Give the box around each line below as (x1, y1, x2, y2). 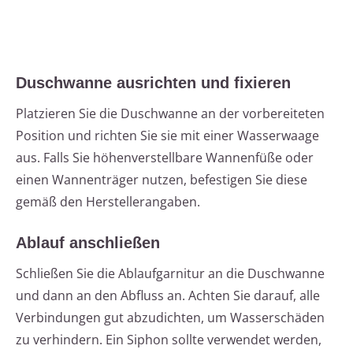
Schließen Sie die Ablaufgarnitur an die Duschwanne (16, 265, 325, 283)
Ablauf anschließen (16, 234, 160, 252)
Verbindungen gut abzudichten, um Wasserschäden (16, 309, 325, 327)
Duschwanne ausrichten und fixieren (16, 74, 291, 92)
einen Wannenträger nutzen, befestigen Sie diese (16, 171, 307, 189)
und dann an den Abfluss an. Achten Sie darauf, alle (16, 287, 320, 305)
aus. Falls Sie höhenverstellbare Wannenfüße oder (16, 149, 314, 167)
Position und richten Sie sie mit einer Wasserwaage (16, 127, 319, 145)
